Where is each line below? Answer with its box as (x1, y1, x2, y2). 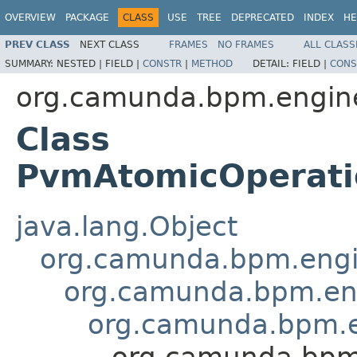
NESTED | (57, 57, 105, 69)
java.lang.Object (16, 210, 237, 242)
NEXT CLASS (80, 38, 139, 50)
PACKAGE (65, 12, 109, 23)
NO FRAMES (218, 38, 274, 50)
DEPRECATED (231, 12, 294, 23)
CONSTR (143, 57, 182, 69)
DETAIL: (253, 57, 292, 69)
